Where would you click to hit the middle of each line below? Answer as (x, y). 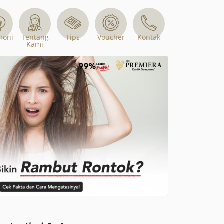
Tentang (35, 37)
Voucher (111, 37)
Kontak (149, 37)
